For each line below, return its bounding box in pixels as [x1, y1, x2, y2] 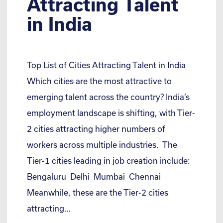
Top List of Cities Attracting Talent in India [27, 60, 188, 70]
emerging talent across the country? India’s [27, 92, 190, 102]
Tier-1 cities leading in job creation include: [27, 155, 192, 165]
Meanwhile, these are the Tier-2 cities [27, 187, 168, 197]
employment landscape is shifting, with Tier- [27, 108, 195, 117]
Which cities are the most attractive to [27, 76, 172, 86]
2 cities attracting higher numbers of [27, 123, 165, 133]
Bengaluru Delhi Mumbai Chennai [27, 171, 163, 181]
